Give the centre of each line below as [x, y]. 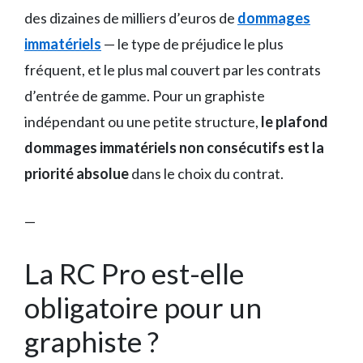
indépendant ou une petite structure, [143, 121]
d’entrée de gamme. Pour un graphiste [145, 95]
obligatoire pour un [143, 307]
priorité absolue [77, 173]
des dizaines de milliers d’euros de [131, 17]
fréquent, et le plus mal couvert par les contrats [173, 69]
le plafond [295, 121]
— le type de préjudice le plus [192, 43]
